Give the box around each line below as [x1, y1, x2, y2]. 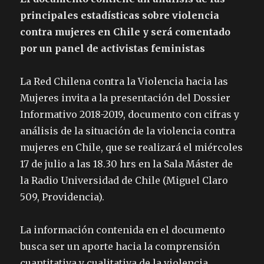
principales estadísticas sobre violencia [20, 9, 220, 21]
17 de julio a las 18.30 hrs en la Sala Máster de [20, 157, 233, 170]
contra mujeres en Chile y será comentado [20, 25, 231, 38]
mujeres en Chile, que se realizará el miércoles [20, 141, 243, 153]
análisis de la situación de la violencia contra [20, 124, 236, 137]
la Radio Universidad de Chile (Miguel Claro [20, 174, 229, 186]
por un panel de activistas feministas [20, 42, 206, 54]
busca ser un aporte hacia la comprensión [20, 240, 220, 252]
